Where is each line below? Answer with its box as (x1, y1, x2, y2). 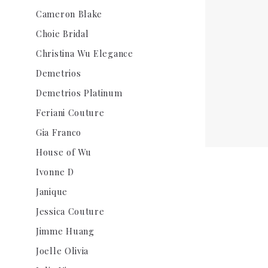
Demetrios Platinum (36, 87, 123, 99)
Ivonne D (36, 166, 74, 178)
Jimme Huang (36, 225, 95, 237)
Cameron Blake (36, 8, 103, 20)
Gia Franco (36, 126, 81, 138)
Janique (36, 185, 68, 197)
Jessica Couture (36, 205, 105, 217)
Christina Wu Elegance (36, 47, 133, 59)
